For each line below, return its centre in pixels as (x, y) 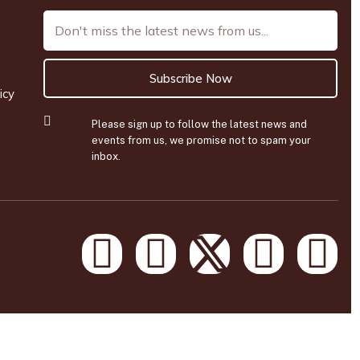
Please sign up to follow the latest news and (199, 125)
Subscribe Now (190, 79)
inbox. (106, 157)
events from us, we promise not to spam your (201, 141)
